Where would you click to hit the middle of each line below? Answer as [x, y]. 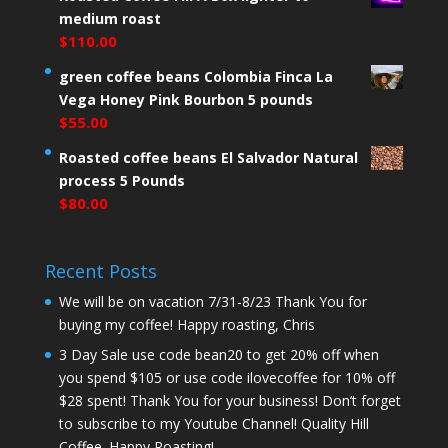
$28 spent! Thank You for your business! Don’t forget [229, 401]
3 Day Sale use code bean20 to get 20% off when [218, 355]
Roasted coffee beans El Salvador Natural [208, 158]
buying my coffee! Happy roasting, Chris [186, 325]
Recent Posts [100, 271]
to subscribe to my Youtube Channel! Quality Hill [213, 424]
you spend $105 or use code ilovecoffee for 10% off [226, 378]
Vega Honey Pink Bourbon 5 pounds [185, 100]
